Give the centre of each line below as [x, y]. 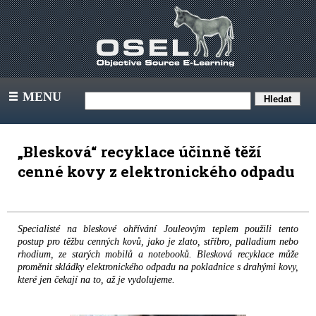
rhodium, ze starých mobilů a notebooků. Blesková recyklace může [158, 254]
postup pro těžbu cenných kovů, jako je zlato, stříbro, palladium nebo [158, 242]
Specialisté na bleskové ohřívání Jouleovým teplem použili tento [158, 229]
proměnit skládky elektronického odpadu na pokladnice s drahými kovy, [158, 267]
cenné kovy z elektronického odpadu [156, 171]
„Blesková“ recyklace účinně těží [140, 152]
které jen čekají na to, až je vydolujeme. [96, 280]
